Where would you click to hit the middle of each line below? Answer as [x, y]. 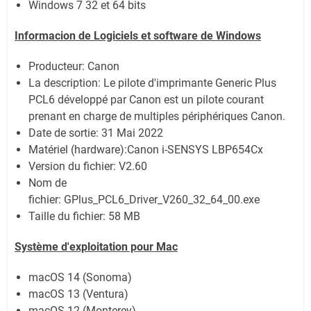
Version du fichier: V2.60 [88, 167]
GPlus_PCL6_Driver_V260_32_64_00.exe [162, 200]
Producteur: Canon [74, 67]
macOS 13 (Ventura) [78, 294]
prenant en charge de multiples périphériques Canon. [157, 117]
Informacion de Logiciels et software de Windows [138, 36]
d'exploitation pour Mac [118, 247]
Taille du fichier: [68, 217]
